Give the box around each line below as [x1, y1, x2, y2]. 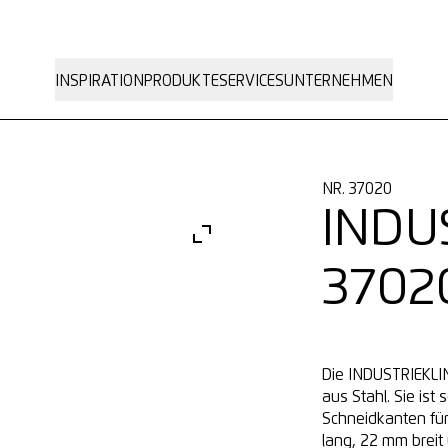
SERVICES [219, 74, 284, 89]
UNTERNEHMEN [284, 74, 393, 89]
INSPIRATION [55, 74, 144, 89]
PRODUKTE [144, 74, 219, 89]
